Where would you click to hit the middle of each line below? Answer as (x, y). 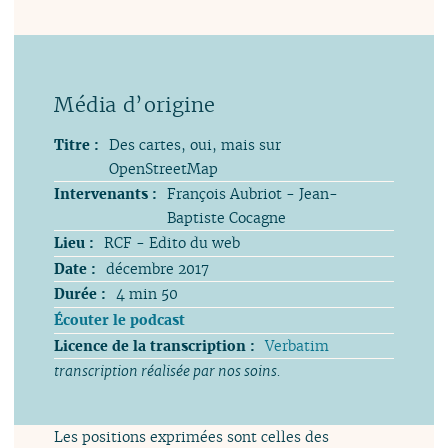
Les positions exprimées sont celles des (192, 436)
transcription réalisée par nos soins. (168, 371)
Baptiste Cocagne (227, 218)
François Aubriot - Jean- (253, 194)
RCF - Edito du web (172, 243)
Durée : (80, 294)
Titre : (77, 145)
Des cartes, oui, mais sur (195, 145)
